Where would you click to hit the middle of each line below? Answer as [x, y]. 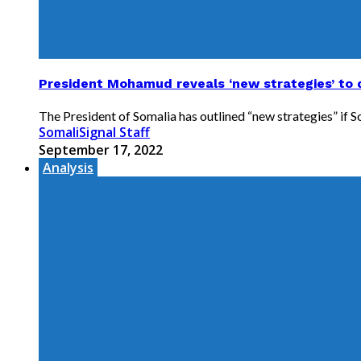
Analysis [68, 168]
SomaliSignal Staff [94, 133]
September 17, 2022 [101, 150]
